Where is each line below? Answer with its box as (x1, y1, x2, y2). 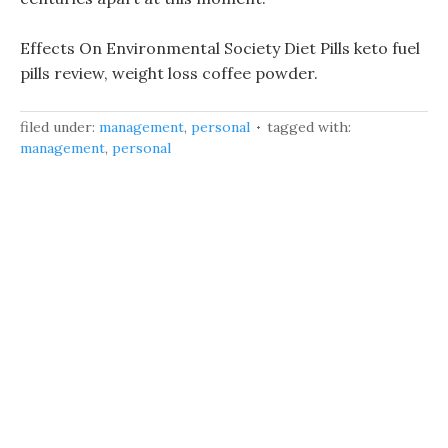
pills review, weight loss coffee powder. (20, 63, 318, 83)
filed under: (20, 118, 99, 136)
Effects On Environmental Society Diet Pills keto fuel (20, 38, 420, 58)
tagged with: (267, 118, 351, 136)
